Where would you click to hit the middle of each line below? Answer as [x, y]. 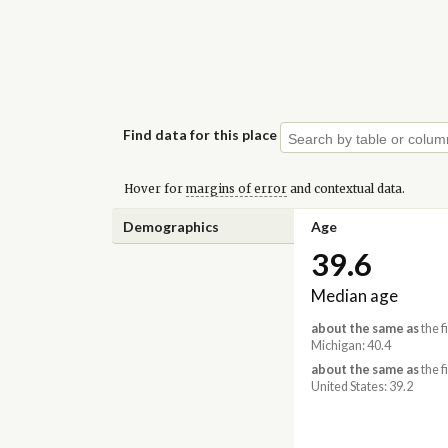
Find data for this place [200, 134]
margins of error [236, 188]
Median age [354, 296]
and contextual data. [345, 188]
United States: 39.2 [361, 386]
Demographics [171, 226]
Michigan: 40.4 [350, 346]
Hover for [154, 188]
